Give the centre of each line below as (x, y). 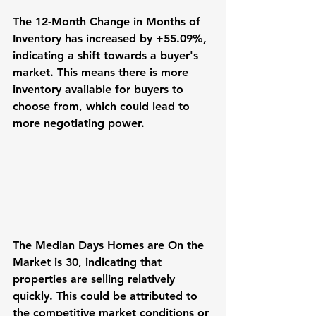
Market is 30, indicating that (89, 262)
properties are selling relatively (96, 279)
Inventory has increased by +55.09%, (111, 39)
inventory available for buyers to (100, 90)
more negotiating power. (79, 123)
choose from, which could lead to (103, 107)
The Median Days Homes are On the (110, 245)
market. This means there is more (102, 73)
